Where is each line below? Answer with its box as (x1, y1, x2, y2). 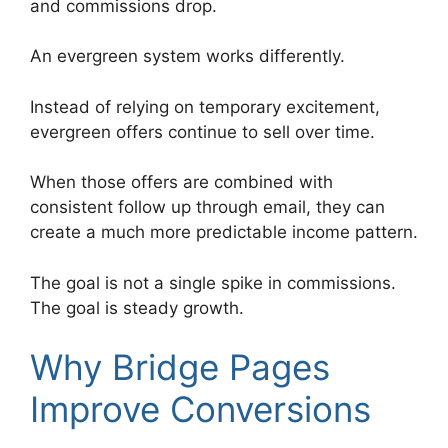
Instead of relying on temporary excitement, (30, 96, 380, 117)
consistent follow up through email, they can (30, 197, 385, 218)
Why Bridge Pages (30, 346, 330, 389)
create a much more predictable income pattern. (30, 222, 418, 243)
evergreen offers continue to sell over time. (30, 121, 375, 142)
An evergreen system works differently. (30, 46, 345, 67)
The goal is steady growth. (30, 297, 244, 318)
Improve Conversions (30, 388, 371, 431)
